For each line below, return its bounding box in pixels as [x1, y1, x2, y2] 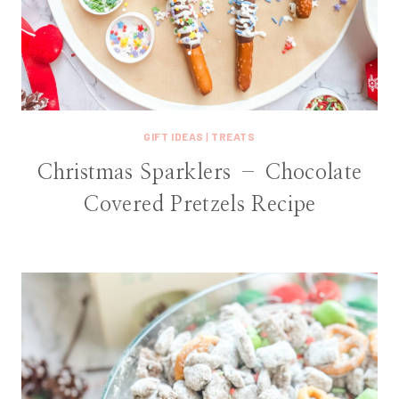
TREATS [211, 130, 256, 143]
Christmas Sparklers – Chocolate [37, 162, 362, 184]
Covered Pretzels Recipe [83, 194, 316, 216]
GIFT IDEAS [143, 130, 204, 143]
